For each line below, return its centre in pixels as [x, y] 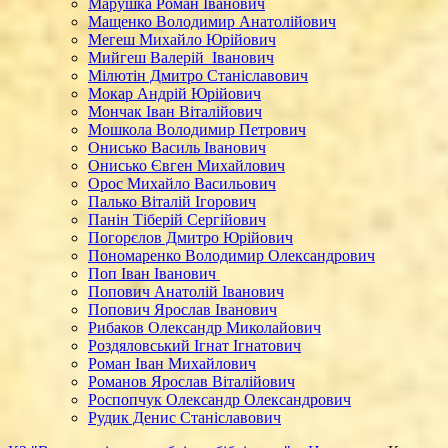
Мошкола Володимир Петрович [197, 129]
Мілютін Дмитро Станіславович [198, 75]
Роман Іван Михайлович [172, 363]
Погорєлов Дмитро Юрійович [190, 237]
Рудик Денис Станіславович [184, 417]
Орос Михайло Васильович [182, 183]
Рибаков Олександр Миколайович [204, 327]
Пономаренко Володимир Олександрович [231, 255]
